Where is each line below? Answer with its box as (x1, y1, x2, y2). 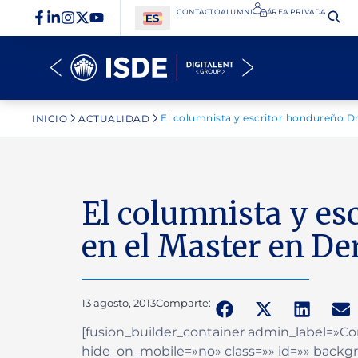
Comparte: (156, 296, 211, 309)
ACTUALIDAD (78, 112, 150, 125)
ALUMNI (221, 7, 253, 16)
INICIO (32, 112, 68, 125)
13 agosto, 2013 (82, 296, 156, 309)
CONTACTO (177, 7, 221, 16)
